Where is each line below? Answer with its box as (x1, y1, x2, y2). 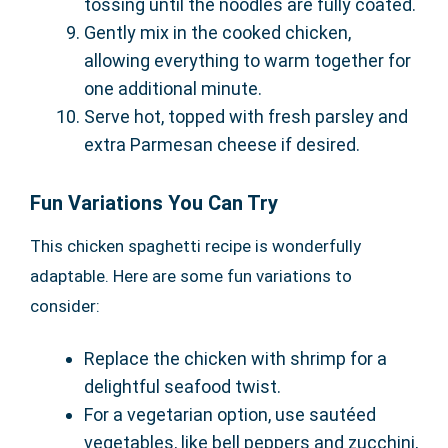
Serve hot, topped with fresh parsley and (84, 106, 408, 128)
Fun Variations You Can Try (30, 191, 278, 216)
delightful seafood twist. (84, 376, 281, 398)
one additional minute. (84, 78, 262, 100)
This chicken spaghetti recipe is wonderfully (30, 236, 361, 257)
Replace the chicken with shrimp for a (84, 348, 387, 370)
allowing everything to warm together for (84, 50, 411, 72)
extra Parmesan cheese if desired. (84, 134, 360, 156)
